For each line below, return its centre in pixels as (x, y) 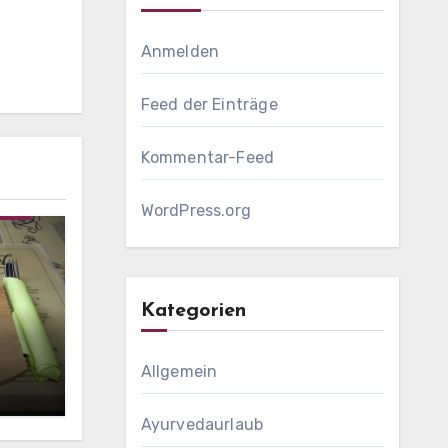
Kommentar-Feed (207, 157)
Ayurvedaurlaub (202, 424)
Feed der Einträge (209, 104)
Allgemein (179, 371)
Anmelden (180, 51)
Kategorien (193, 311)
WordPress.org (196, 210)
